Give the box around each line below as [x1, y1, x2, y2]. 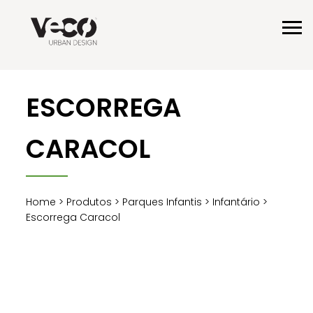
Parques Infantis [122, 194, 203, 209]
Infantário [212, 194, 261, 209]
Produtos [66, 194, 112, 209]
